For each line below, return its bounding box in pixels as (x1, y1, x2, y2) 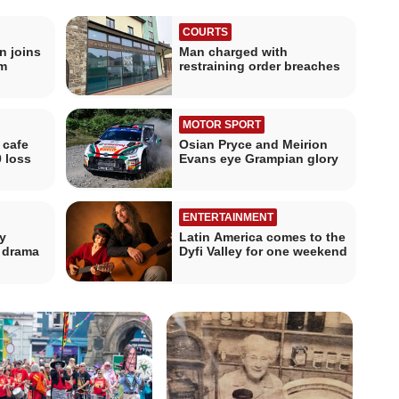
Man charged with (179, 44, 288, 59)
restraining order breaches (179, 58, 340, 73)
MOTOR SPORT (183, 118, 261, 132)
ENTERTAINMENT (183, 211, 273, 224)
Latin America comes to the (179, 230, 346, 245)
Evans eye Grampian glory (179, 151, 338, 167)
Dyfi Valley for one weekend (179, 244, 347, 259)
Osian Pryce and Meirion (179, 137, 328, 152)
